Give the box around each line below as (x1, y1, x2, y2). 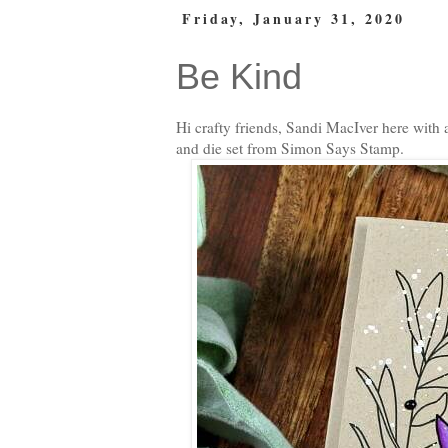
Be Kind (176, 55, 302, 97)
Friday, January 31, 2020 (181, 7, 405, 29)
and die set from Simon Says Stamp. (176, 137, 404, 158)
